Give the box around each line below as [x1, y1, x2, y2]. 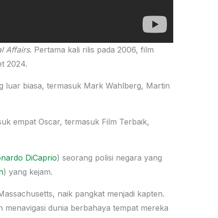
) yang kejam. [3, 166, 53, 177]
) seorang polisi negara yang [57, 152, 162, 163]
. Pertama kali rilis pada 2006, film [30, 44, 154, 54]
